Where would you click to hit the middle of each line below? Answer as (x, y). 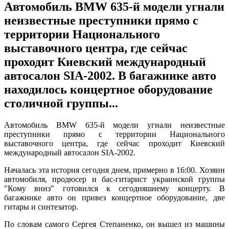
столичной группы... (61, 103)
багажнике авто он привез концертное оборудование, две (114, 197)
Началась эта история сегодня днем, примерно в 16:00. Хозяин (114, 170)
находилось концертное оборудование (108, 89)
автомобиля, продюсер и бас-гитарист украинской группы (114, 179)
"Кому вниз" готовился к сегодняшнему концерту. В (114, 188)
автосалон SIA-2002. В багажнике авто (110, 75)
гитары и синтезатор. (41, 207)
